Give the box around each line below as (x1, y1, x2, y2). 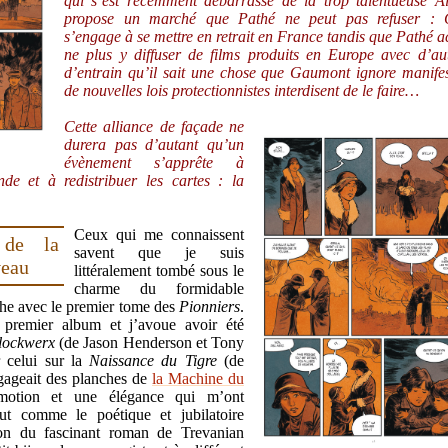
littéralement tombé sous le (74, 261, 244, 279)
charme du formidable (74, 279, 244, 297)
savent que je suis (74, 243, 244, 261)
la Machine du (152, 369, 244, 387)
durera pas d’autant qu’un (64, 135, 244, 153)
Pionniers (179, 297, 240, 315)
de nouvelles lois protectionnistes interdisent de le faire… (64, 81, 419, 99)
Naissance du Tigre (89, 351, 217, 369)
